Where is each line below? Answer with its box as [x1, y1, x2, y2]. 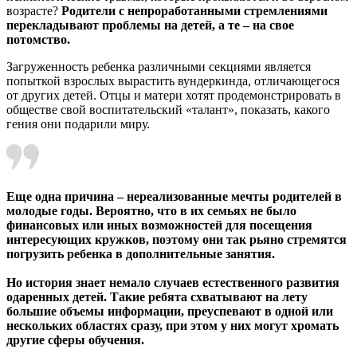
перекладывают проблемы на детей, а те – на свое [6, 18, 294, 33]
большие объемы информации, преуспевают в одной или [6, 304, 333, 319]
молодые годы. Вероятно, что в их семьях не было [6, 204, 296, 218]
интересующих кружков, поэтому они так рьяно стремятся [6, 233, 347, 247]
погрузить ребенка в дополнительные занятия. [6, 247, 275, 261]
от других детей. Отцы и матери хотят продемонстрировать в [6, 88, 341, 103]
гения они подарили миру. [6, 117, 150, 131]
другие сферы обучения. [6, 333, 144, 347]
